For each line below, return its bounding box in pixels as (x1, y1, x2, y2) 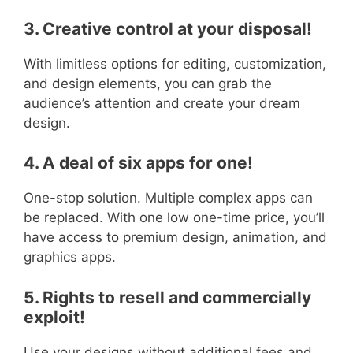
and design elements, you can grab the (24, 75, 272, 91)
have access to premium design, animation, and (24, 229, 327, 246)
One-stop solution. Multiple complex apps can (24, 190, 313, 206)
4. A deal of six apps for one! (24, 153, 253, 173)
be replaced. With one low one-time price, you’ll (24, 210, 325, 226)
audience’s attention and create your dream (24, 95, 300, 111)
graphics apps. (24, 249, 116, 266)
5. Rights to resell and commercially (24, 287, 311, 307)
